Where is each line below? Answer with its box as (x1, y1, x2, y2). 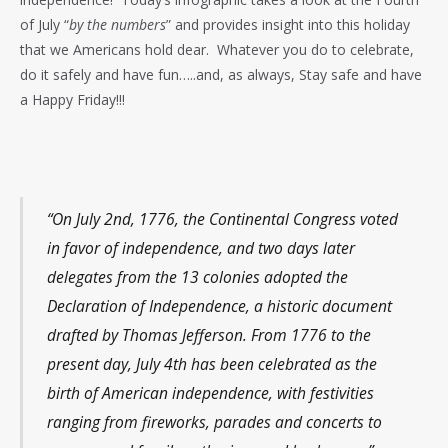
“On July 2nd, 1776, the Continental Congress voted (46, 207, 398, 230)
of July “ (20, 15, 69, 35)
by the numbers (69, 15, 166, 35)
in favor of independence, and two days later (46, 236, 355, 259)
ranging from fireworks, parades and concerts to (46, 410, 382, 433)
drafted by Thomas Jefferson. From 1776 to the (46, 323, 371, 346)
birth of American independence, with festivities (46, 381, 374, 404)
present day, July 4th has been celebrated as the (46, 352, 377, 375)
